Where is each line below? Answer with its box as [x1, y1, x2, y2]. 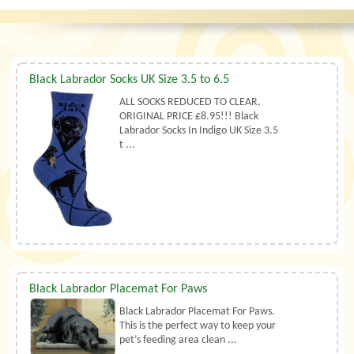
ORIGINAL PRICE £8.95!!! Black [119, 111, 259, 123]
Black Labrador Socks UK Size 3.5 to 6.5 [29, 73, 230, 87]
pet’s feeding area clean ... [119, 333, 238, 346]
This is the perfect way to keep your [119, 319, 277, 332]
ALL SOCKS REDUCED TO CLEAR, [119, 96, 262, 109]
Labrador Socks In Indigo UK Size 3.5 [119, 125, 279, 137]
